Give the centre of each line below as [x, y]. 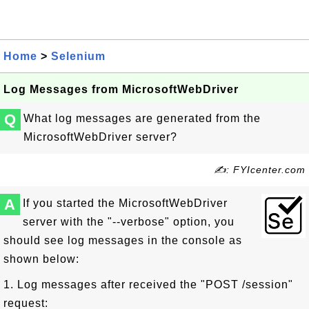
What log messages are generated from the [142, 118]
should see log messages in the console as [123, 240]
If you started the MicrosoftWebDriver [125, 203]
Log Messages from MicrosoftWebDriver [121, 89]
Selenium [78, 56]
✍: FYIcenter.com [260, 170]
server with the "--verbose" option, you [129, 222]
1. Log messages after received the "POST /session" [148, 285]
